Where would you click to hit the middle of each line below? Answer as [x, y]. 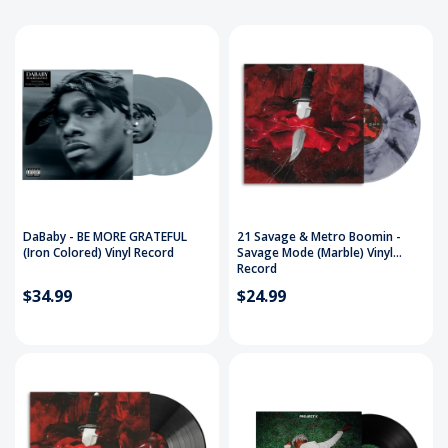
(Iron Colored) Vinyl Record [98, 253]
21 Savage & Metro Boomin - [319, 237]
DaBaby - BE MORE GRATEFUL [105, 237]
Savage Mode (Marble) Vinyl [315, 253]
